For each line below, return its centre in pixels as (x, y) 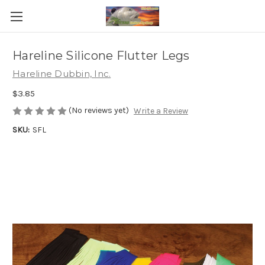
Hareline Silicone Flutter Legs (101, 56)
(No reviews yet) (99, 110)
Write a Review (161, 111)
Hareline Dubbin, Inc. (62, 74)
